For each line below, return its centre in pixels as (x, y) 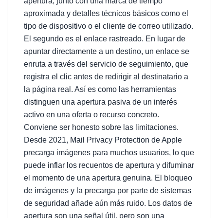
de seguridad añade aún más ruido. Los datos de (108, 203)
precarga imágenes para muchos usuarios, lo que (109, 153)
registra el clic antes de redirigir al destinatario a (106, 77)
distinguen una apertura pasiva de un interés (100, 102)
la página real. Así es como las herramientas (100, 89)
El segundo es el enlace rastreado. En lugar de (105, 39)
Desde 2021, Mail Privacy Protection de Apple (103, 140)
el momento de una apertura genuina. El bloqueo (108, 178)
